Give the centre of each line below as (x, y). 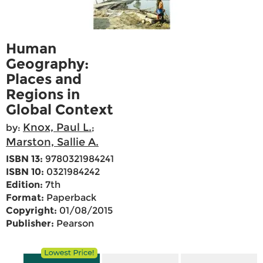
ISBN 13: (24, 159)
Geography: (47, 64)
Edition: (24, 185)
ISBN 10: (25, 172)
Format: (25, 198)
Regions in (43, 95)
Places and (44, 79)
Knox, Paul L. (57, 128)
